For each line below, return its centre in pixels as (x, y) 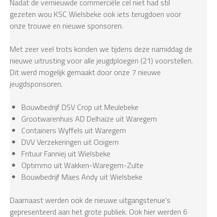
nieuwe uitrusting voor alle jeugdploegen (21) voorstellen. (102, 61)
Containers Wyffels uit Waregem (74, 131)
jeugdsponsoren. (37, 84)
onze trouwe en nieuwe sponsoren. (68, 26)
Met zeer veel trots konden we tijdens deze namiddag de (101, 49)
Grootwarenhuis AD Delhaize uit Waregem (89, 119)
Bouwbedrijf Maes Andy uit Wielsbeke (82, 177)
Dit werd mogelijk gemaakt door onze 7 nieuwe (85, 72)
